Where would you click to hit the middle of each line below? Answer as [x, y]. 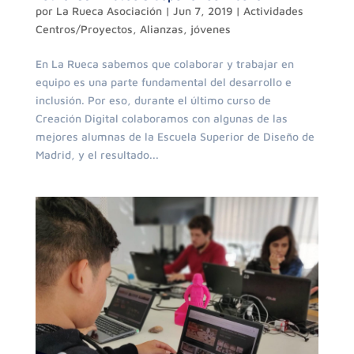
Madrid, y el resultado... [97, 155]
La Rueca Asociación [109, 11]
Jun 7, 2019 [202, 11]
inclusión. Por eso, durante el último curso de [153, 100]
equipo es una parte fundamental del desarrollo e [163, 82]
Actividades [273, 11]
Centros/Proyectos [84, 29]
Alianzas [161, 29]
